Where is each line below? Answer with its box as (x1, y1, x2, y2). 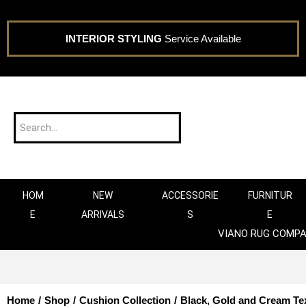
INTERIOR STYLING (65, 32, 162, 44)
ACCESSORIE (161, 190, 219, 201)
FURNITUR (247, 190, 292, 201)
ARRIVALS (81, 209, 125, 220)
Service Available (161, 32, 241, 44)
